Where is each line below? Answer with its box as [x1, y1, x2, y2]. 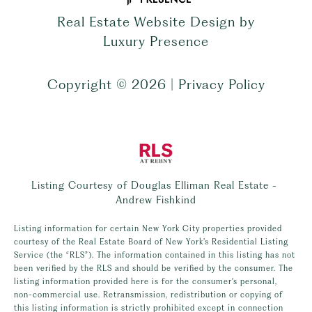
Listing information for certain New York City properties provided [14, 223, 282, 233]
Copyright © [47, 76, 127, 93]
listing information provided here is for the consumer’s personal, [14, 276, 277, 286]
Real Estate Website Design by [57, 13, 255, 30]
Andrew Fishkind [116, 193, 196, 205]
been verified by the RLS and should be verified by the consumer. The [14, 263, 293, 273]
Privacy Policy [178, 76, 265, 93]
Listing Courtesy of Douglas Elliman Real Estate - [31, 178, 281, 191]
